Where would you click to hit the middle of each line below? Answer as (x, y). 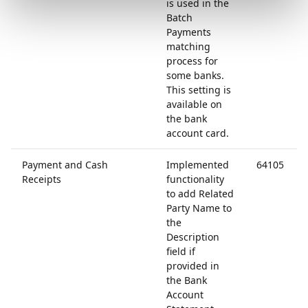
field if (181, 251)
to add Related (200, 194)
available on (194, 104)
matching (188, 46)
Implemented (198, 165)
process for (192, 61)
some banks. (195, 75)
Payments (189, 32)
